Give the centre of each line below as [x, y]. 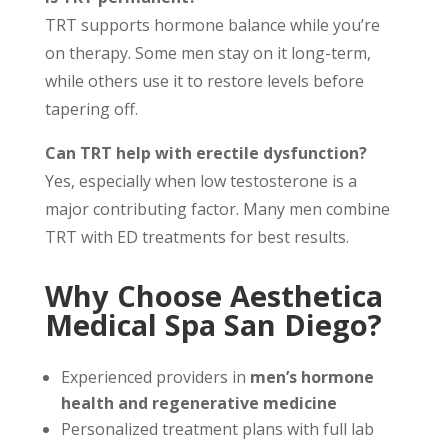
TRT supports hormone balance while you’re [212, 25]
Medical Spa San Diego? [213, 324]
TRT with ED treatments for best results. [196, 237]
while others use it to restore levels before [204, 81]
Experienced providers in [155, 377]
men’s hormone [311, 377]
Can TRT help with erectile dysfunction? [205, 153]
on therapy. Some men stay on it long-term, [207, 53]
